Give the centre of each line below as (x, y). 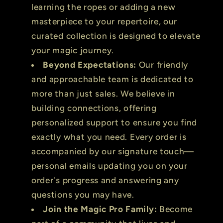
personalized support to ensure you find (114, 122)
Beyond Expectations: (90, 64)
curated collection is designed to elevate (116, 36)
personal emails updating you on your (110, 166)
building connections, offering (94, 108)
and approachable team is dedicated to (112, 79)
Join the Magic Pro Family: (100, 209)
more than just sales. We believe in (104, 93)
